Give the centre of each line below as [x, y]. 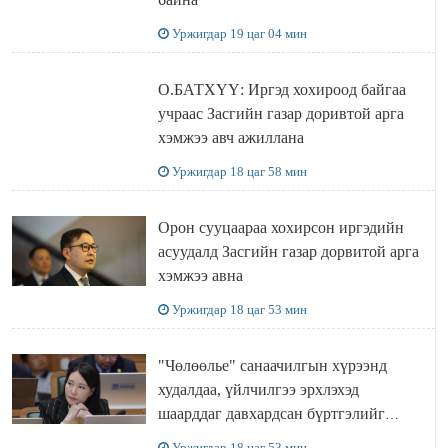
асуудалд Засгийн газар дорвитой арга [288, 251]
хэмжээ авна [200, 275]
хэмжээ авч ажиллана [230, 137]
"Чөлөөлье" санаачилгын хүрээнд [272, 365]
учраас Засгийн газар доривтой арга [280, 113]
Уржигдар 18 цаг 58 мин [239, 171]
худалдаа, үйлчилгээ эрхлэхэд [258, 389]
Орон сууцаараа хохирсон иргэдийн [280, 227]
